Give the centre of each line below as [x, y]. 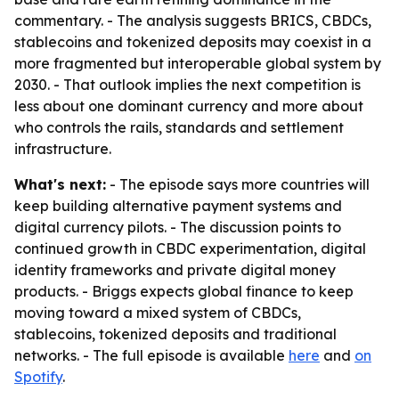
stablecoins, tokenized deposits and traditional [175, 334]
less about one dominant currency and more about [189, 106]
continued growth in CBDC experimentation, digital [190, 248]
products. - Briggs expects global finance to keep [184, 291]
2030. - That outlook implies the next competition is [187, 85]
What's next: [60, 184]
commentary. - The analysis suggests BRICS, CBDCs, [193, 20]
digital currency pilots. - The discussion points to [178, 227]
